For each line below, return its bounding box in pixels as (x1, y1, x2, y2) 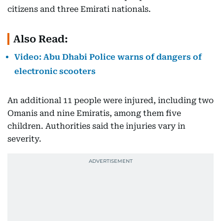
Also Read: (13, 33, 68, 45)
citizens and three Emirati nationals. (7, 4, 151, 14)
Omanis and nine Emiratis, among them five (7, 109, 181, 118)
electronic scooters (14, 67, 96, 76)
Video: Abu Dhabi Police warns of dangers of (14, 52, 202, 62)
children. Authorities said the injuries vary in (7, 121, 185, 131)
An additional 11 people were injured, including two (7, 96, 214, 105)
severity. (7, 134, 41, 144)
